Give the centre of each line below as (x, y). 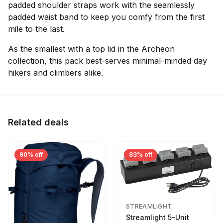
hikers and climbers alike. (56, 73)
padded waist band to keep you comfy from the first (106, 17)
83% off (141, 155)
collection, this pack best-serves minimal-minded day (108, 61)
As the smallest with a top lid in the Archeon (91, 49)
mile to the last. (36, 29)
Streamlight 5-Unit (158, 217)
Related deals (38, 122)
